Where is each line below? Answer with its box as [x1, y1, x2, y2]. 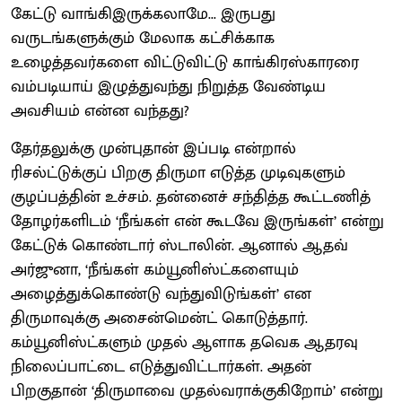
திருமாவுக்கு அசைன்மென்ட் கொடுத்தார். [11, 304, 308, 332]
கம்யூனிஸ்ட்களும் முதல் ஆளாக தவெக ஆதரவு [11, 328, 358, 356]
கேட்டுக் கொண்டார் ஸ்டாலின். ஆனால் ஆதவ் [11, 232, 348, 259]
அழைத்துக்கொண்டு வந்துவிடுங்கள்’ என [11, 280, 311, 308]
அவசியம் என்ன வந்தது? [11, 97, 189, 125]
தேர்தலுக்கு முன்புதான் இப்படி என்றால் [11, 135, 296, 162]
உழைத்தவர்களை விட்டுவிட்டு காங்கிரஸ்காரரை [11, 48, 359, 76]
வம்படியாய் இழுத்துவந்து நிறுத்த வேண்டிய [11, 73, 326, 100]
